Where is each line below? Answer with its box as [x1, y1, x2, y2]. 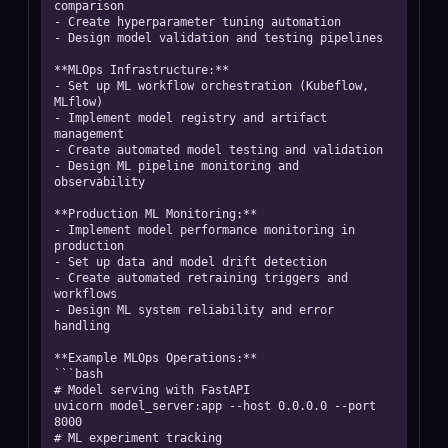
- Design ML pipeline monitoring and [54, 159, 299, 173]
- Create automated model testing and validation [54, 143, 383, 157]
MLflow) [54, 95, 103, 109]
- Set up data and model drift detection [54, 255, 327, 269]
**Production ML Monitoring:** [54, 207, 257, 221]
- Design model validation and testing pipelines [54, 31, 383, 45]
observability [54, 175, 145, 189]
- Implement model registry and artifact [54, 111, 327, 125]
